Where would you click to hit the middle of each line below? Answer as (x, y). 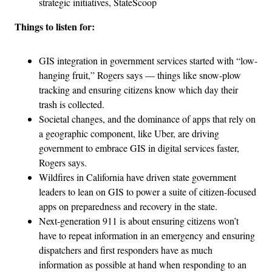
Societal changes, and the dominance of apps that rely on (147, 118)
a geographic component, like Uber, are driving (129, 133)
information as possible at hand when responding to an (143, 264)
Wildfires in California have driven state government (138, 177)
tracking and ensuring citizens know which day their (138, 89)
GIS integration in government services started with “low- (148, 60)
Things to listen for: (55, 26)
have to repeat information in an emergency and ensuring (147, 235)
